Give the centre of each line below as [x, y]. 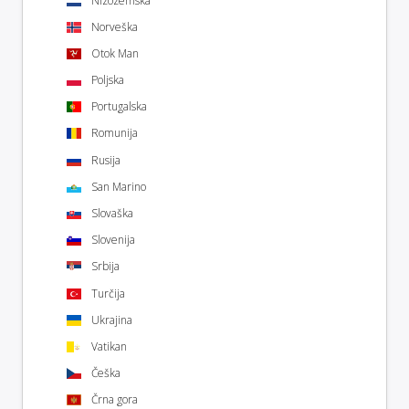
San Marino [119, 186]
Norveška [115, 26]
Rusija [106, 160]
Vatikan [109, 346]
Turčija [108, 293]
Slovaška [112, 213]
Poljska [108, 80]
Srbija [105, 267]
